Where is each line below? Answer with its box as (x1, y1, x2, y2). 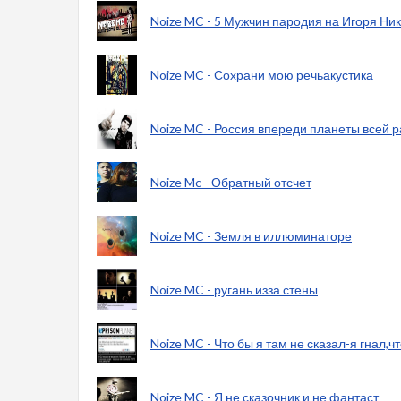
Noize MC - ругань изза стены (150, 282, 318, 297)
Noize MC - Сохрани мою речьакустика (150, 67, 373, 82)
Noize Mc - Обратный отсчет (150, 175, 311, 190)
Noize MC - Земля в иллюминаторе (150, 228, 352, 243)
